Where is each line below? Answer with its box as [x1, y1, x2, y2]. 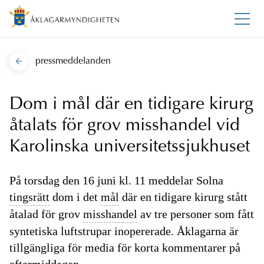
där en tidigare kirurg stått [119, 190, 247, 204]
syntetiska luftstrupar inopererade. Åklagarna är [9, 225, 239, 238]
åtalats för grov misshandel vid [9, 117, 240, 136]
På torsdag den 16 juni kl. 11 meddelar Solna [9, 174, 223, 187]
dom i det [49, 190, 101, 204]
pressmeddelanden [35, 57, 111, 67]
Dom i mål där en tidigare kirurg [9, 96, 253, 114]
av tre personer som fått [137, 207, 254, 221]
